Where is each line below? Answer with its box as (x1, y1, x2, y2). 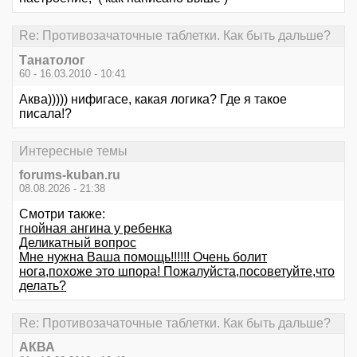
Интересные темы (19, 143, 127, 158)
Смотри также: (19, 207, 105, 221)
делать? (19, 279, 66, 292)
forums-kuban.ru (19, 168, 120, 182)
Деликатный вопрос (19, 236, 136, 249)
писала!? (19, 106, 72, 120)
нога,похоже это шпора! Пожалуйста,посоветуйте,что (19, 265, 335, 278)
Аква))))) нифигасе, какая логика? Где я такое (19, 92, 287, 106)
